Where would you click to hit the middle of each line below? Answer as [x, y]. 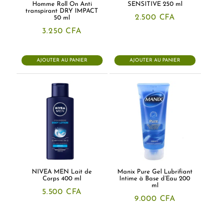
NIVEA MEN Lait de [62, 172]
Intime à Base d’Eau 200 [155, 179]
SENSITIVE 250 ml [155, 4]
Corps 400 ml [62, 179]
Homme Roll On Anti [62, 4]
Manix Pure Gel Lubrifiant [155, 172]
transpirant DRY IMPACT [62, 11]
